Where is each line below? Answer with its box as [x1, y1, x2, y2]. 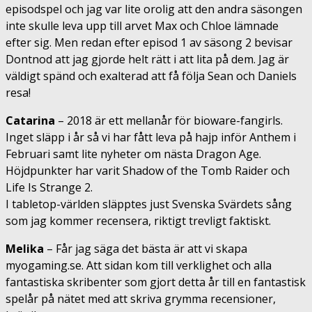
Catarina [6, 112, 55, 128]
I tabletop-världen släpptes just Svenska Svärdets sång [6, 196, 292, 212]
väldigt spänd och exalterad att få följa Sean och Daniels [6, 68, 297, 84]
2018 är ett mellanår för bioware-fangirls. [67, 112, 283, 128]
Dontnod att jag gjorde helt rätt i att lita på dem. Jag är [6, 51, 289, 67]
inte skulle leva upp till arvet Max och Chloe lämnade [6, 17, 279, 33]
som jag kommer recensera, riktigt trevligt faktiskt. [6, 212, 271, 228]
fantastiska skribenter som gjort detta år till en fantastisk [6, 274, 306, 290]
